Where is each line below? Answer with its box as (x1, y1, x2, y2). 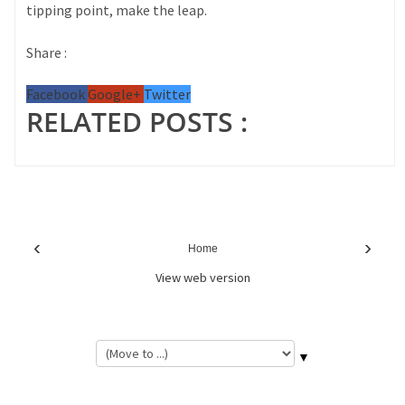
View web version (155, 269, 250, 287)
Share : (26, 43, 68, 62)
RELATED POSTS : (26, 103, 249, 141)
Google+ (88, 85, 145, 104)
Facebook (26, 85, 89, 104)
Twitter (144, 85, 192, 104)
